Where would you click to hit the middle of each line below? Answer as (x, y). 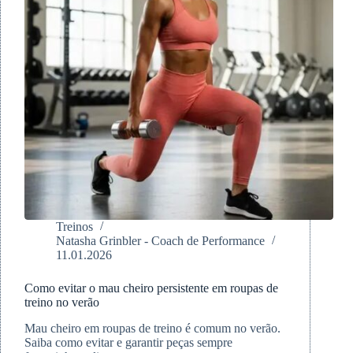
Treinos (74, 227)
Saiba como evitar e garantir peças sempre (128, 343)
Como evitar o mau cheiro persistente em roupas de (151, 288)
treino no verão (62, 303)
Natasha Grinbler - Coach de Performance (160, 241)
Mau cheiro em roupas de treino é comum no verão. (152, 329)
